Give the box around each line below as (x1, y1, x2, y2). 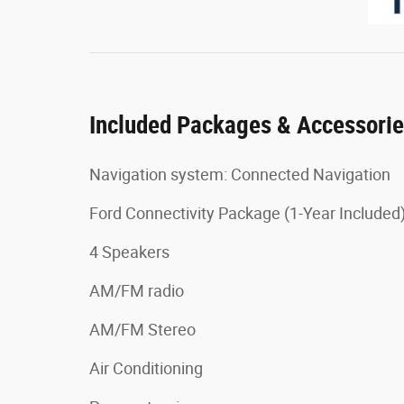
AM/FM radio (89, 280, 184, 300)
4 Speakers (89, 242, 170, 262)
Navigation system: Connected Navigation (89, 164, 390, 184)
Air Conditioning (89, 358, 203, 378)
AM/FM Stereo (89, 319, 196, 339)
